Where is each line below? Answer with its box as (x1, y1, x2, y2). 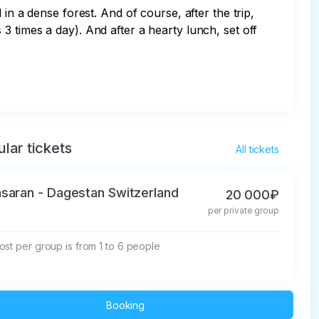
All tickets (236, 143, 279, 155)
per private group (207, 205, 279, 216)
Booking (105, 298, 145, 311)
